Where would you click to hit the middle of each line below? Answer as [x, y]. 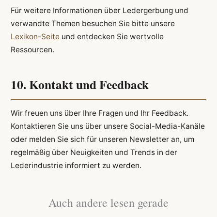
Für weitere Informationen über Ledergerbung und [99, 10]
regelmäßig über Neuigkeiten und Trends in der [94, 153]
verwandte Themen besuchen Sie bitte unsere [93, 23]
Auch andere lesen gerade [108, 203]
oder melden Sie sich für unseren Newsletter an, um [102, 139]
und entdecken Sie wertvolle [111, 36]
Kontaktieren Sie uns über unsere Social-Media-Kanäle [108, 126]
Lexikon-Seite [35, 36]
